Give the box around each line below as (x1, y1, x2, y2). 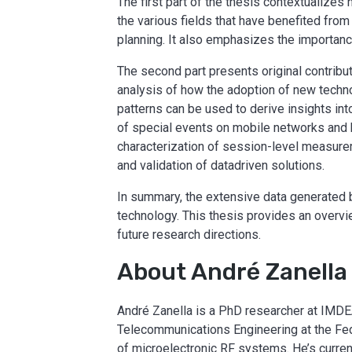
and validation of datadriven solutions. (117, 158, 325, 174)
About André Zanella (117, 258, 348, 287)
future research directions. (117, 227, 262, 243)
